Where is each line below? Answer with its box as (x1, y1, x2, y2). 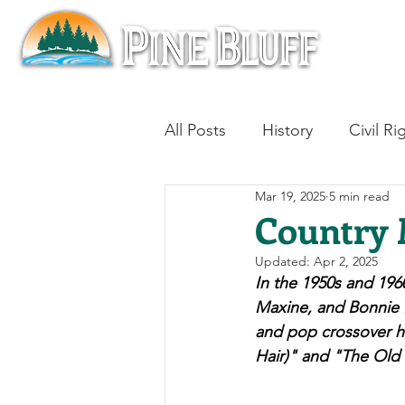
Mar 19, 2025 (255, 187, 325, 204)
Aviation (201, 264, 259, 285)
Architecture (276, 192, 364, 212)
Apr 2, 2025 (314, 253, 378, 269)
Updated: (255, 253, 314, 269)
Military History (295, 264, 401, 285)
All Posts (165, 119, 226, 140)
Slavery (201, 336, 250, 357)
